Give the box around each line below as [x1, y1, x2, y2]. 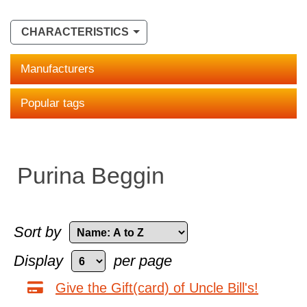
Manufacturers [21, 62, 95, 75]
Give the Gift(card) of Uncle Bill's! [56, 280, 258, 295]
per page [114, 252, 172, 269]
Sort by [14, 223, 61, 241]
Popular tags [21, 97, 85, 110]
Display [14, 252, 63, 269]
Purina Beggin [17, 162, 164, 188]
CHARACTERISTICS [21, 26, 129, 38]
